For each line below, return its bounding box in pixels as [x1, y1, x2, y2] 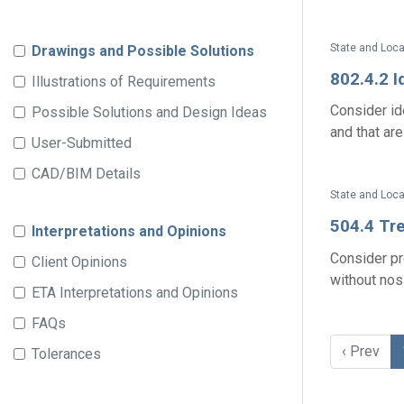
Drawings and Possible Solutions [32, 42, 254, 60]
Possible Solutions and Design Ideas [32, 104, 267, 121]
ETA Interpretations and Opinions [32, 284, 238, 301]
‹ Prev [342, 342, 380, 360]
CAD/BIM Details [32, 165, 141, 182]
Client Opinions [32, 253, 127, 271]
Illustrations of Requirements [32, 73, 216, 90]
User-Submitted [32, 134, 132, 151]
